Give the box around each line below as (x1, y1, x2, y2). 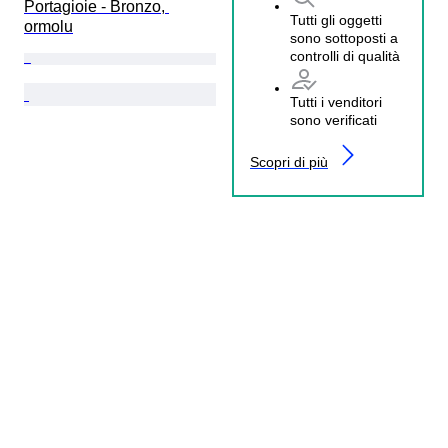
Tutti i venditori (290, 93, 382, 110)
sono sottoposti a (290, 29, 398, 46)
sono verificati (290, 111, 377, 128)
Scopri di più (250, 153, 328, 170)
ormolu (24, 17, 73, 35)
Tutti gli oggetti (290, 11, 382, 28)
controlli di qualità (290, 47, 400, 64)
